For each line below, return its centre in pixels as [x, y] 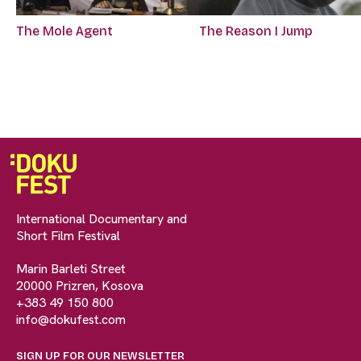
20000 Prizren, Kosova [80, 286]
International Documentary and [102, 219]
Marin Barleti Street [71, 269]
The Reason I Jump [256, 31]
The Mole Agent [64, 31]
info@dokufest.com [71, 320]
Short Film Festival [68, 236]
